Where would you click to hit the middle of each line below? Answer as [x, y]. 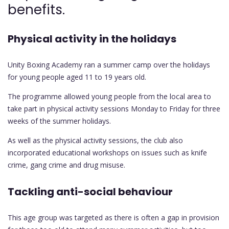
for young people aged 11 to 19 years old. [77, 77]
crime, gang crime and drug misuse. [66, 165]
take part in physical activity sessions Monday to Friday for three [114, 109]
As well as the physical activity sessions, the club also [95, 141]
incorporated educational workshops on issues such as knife [107, 153]
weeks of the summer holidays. [59, 121]
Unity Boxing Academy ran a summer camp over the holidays [109, 65]
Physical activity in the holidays [92, 39]
